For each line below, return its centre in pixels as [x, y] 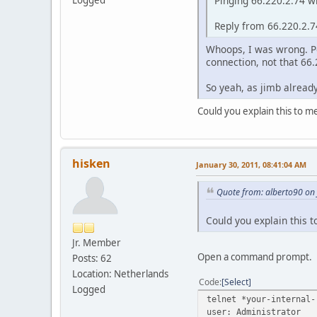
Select [236, 282]
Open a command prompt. [255, 257]
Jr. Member [97, 242]
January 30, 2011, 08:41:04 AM [251, 164]
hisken [91, 163]
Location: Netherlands [120, 273]
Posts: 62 [92, 258]
